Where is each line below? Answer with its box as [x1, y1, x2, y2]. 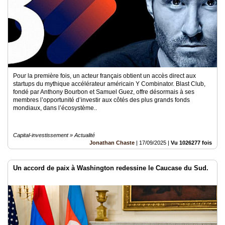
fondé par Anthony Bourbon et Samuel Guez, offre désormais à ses [13, 88, 194, 95]
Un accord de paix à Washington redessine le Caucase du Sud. [13, 164, 208, 172]
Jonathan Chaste [89, 140, 135, 146]
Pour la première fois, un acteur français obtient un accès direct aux [13, 72, 196, 79]
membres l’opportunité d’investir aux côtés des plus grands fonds [13, 96, 190, 103]
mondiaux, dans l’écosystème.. [13, 104, 97, 111]
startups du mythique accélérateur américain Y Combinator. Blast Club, [13, 80, 205, 87]
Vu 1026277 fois [171, 140, 212, 146]
